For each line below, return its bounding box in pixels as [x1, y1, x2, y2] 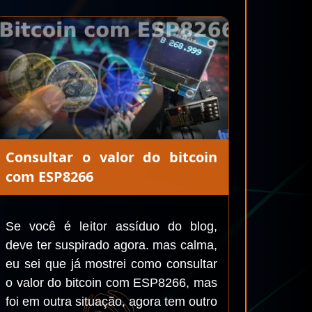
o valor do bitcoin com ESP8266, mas [6, 276, 217, 290]
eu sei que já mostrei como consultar [6, 257, 217, 271]
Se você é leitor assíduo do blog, [6, 219, 217, 233]
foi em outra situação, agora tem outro [6, 295, 217, 309]
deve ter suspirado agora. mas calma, [6, 238, 217, 252]
